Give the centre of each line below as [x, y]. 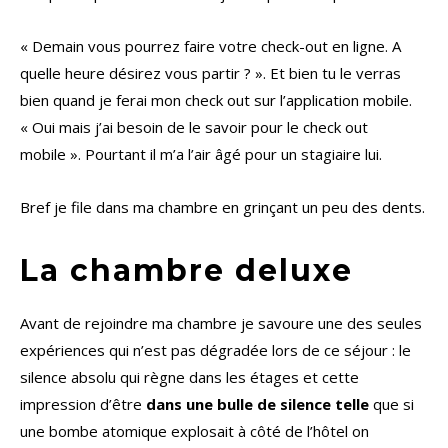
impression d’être [83, 404]
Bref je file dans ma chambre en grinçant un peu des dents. [222, 207]
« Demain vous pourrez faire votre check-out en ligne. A [210, 46]
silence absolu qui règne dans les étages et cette [189, 377]
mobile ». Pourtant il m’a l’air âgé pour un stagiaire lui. [201, 154]
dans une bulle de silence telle [259, 404]
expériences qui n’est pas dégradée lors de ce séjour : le [215, 350]
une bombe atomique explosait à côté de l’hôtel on [194, 431]
